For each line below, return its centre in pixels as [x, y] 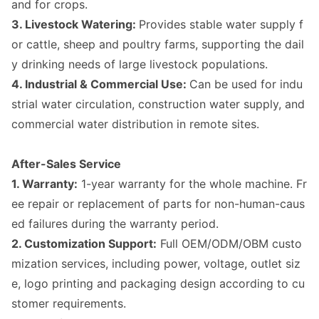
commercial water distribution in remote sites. [135, 124]
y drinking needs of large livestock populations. [140, 64]
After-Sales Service [66, 164]
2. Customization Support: [84, 244]
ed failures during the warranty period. [115, 224]
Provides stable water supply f [221, 24]
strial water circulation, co [82, 104]
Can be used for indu [246, 84]
